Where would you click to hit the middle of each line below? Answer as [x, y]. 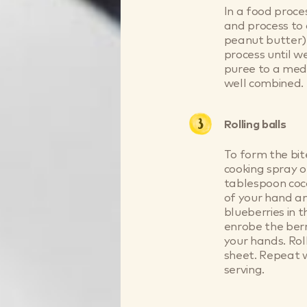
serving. [244, 271]
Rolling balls [255, 125]
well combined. [263, 84]
